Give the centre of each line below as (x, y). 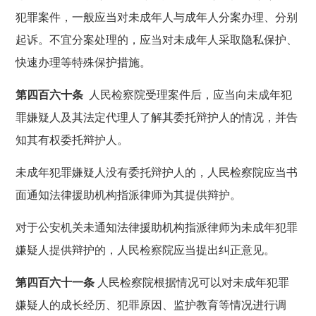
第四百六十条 (50, 95)
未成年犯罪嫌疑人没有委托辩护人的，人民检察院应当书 (157, 172)
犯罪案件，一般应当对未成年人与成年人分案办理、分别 (157, 17)
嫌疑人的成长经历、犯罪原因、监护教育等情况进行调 (151, 305)
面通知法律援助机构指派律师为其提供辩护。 (129, 195)
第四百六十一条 (55, 282)
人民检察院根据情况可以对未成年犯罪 (192, 282)
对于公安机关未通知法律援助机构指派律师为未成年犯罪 (157, 227)
